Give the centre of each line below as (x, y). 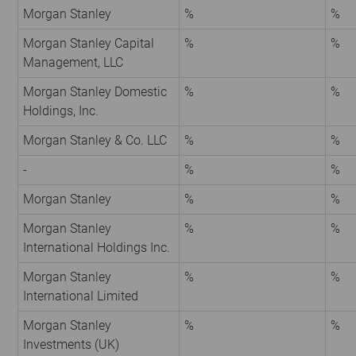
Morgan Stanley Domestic (95, 92)
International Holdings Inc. (97, 248)
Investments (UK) (71, 345)
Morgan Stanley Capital (89, 44)
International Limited (81, 296)
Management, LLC (73, 63)
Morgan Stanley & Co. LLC (95, 141)
